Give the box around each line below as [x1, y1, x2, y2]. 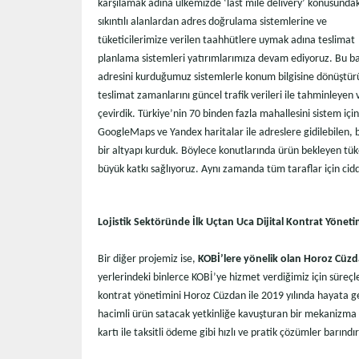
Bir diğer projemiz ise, [98, 253, 198, 266]
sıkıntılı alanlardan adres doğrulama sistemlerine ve [98, 16, 327, 29]
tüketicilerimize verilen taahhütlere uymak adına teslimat [98, 34, 355, 47]
